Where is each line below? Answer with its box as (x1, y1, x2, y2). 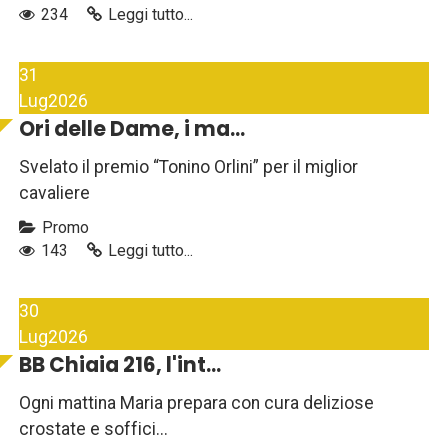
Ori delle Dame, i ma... (19, 115, 245, 144)
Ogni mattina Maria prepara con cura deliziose (19, 393, 374, 414)
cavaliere (19, 183, 90, 204)
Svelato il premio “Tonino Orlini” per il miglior (19, 157, 358, 178)
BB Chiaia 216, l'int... (19, 351, 221, 380)
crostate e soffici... (19, 419, 168, 440)
